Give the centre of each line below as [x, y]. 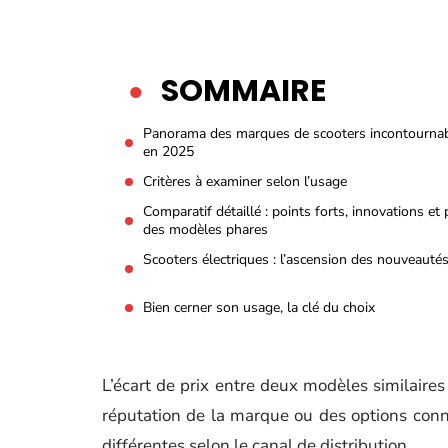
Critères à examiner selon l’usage [245, 181]
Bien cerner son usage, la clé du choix [259, 307]
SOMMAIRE [243, 91]
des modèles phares [205, 229]
